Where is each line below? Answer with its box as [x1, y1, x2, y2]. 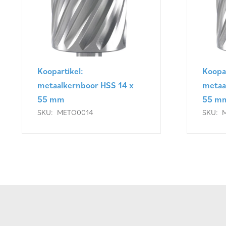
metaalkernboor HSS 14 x [37, 80, 134, 91]
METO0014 [56, 107, 93, 118]
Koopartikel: [37, 66, 83, 77]
